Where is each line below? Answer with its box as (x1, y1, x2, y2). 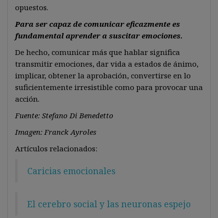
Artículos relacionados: (15, 144, 97, 153)
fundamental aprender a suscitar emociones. (15, 31, 183, 40)
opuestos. (15, 2, 48, 12)
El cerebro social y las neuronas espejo (27, 198, 191, 210)
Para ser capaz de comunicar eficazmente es (15, 19, 180, 29)
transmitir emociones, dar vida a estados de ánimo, (15, 59, 199, 69)
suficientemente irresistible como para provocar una (15, 82, 203, 92)
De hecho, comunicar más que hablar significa (15, 47, 180, 57)
